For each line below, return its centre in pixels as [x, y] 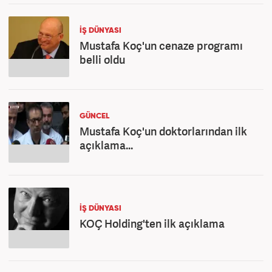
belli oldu [102, 59]
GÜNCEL [94, 116]
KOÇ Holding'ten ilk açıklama [152, 223]
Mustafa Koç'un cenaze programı [161, 46]
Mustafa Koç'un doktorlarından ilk [163, 131]
